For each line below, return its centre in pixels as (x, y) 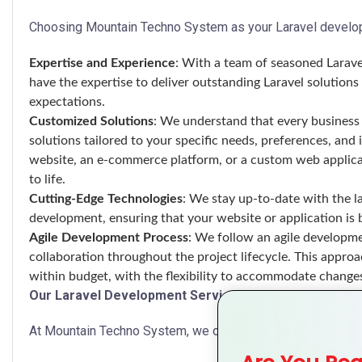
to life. (47, 179)
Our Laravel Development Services (137, 295)
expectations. (67, 102)
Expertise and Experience (102, 63)
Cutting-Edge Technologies (106, 199)
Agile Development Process (109, 238)
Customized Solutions (91, 121)
